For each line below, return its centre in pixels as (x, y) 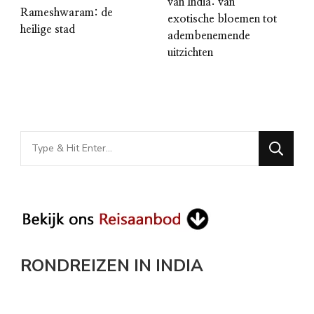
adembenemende (209, 35)
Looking (42, 141)
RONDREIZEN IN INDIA (112, 265)
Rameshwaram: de (67, 13)
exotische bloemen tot (222, 19)
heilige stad (48, 30)
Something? (54, 184)
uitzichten (190, 52)
